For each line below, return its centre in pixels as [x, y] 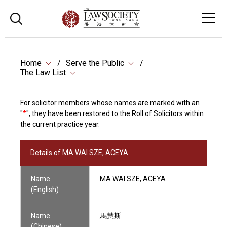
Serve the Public [95, 63]
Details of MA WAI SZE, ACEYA [79, 153]
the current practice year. [60, 124]
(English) [45, 190]
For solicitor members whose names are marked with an [110, 103]
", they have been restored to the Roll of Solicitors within [115, 113]
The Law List [43, 73]
